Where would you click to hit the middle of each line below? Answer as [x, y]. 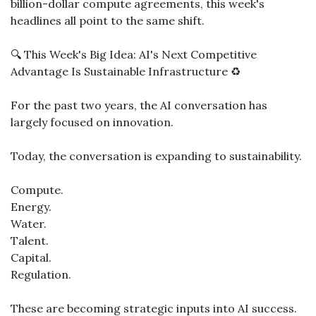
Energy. [31, 207]
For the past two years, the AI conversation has [139, 105]
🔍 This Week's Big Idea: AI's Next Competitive [134, 54]
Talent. [30, 241]
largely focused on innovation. [92, 122]
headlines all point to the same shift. [108, 20]
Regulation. [41, 274]
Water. [29, 224]
